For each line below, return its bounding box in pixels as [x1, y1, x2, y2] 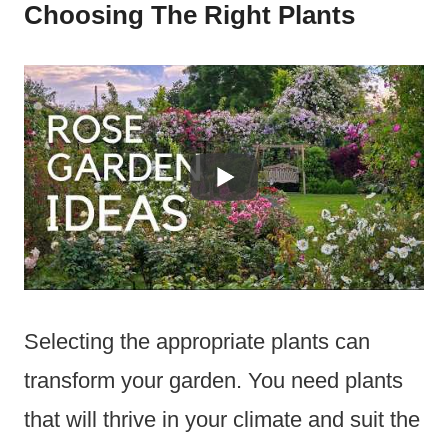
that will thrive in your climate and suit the [24, 406, 420, 432]
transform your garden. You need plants [24, 367, 403, 393]
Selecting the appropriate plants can [24, 328, 370, 354]
